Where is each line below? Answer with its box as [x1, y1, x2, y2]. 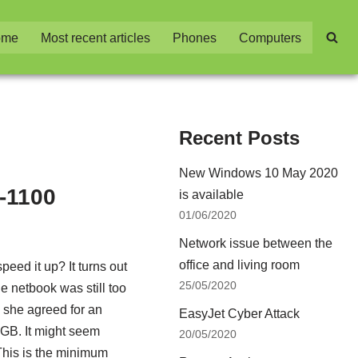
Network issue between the [179, 237, 333, 250]
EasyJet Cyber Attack [179, 307, 300, 320]
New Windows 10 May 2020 [179, 166, 339, 180]
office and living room [179, 258, 300, 272]
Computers [238, 30, 301, 45]
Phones [172, 30, 217, 45]
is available [179, 188, 245, 201]
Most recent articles [40, 30, 150, 45]
